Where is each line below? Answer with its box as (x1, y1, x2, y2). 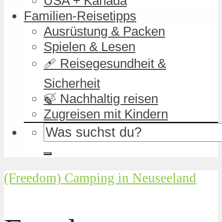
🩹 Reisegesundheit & (44, 56, 166, 70)
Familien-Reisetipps (24, 8, 136, 23)
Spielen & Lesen (44, 39, 135, 54)
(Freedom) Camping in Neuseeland (4, 170, 196, 185)
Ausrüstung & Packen (44, 24, 165, 38)
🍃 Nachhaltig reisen (44, 91, 158, 106)
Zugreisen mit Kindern (44, 107, 168, 121)
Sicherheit (44, 76, 100, 90)
